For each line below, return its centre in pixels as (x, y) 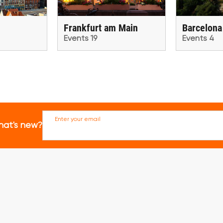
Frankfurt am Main (101, 28)
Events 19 (80, 39)
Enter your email (78, 119)
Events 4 (198, 39)
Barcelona (202, 28)
